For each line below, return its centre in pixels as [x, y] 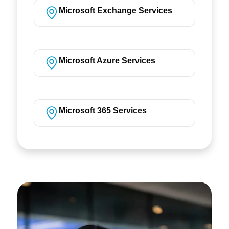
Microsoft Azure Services [107, 60]
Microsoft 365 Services [102, 110]
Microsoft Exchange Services [115, 10]
